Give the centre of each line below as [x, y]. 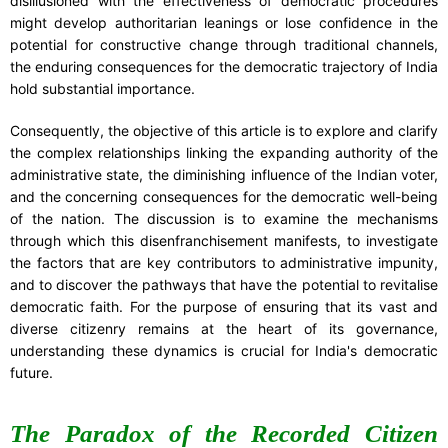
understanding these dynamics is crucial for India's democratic [224, 350]
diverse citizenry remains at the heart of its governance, [224, 328]
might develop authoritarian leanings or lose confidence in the [224, 22]
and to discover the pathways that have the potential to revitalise [224, 284]
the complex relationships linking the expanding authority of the [224, 152]
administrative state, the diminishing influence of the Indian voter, [224, 174]
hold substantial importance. [102, 88]
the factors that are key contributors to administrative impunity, [224, 262]
